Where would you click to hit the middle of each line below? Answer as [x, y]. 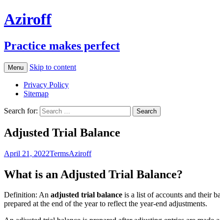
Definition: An [27, 195]
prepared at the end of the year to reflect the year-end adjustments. [106, 204]
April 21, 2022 [27, 153]
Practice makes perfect [62, 45]
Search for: [21, 110]
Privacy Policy [46, 84]
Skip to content [53, 67]
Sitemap [36, 93]
